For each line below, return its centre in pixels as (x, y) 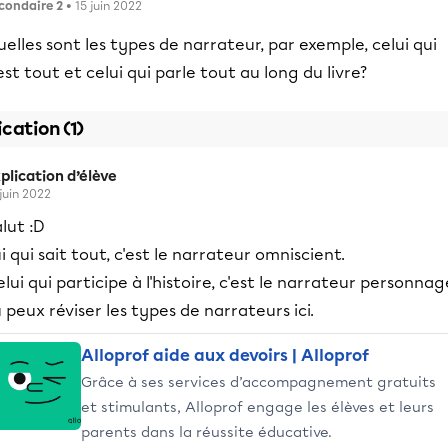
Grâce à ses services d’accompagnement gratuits (258, 382)
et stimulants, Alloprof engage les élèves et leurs (257, 407)
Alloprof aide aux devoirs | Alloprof (225, 355)
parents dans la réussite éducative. (206, 432)
